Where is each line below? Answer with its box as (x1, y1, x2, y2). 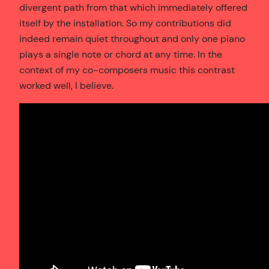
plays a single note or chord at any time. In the (19, 47, 222, 61)
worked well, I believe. (19, 79, 113, 92)
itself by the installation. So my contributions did (19, 16, 231, 29)
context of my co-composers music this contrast (19, 63, 235, 76)
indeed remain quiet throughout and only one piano (19, 32, 245, 45)
